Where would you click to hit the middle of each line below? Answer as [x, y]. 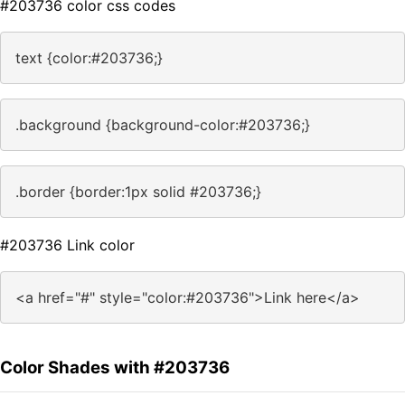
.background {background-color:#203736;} [163, 125]
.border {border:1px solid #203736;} [138, 192]
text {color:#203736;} [89, 58]
